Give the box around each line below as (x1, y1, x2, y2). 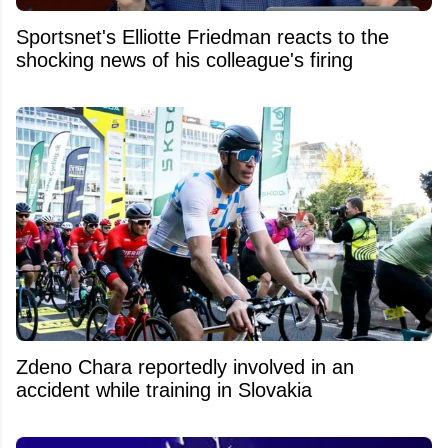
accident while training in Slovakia (16, 378, 312, 401)
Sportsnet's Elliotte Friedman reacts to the (16, 25, 389, 48)
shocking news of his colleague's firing (16, 48, 353, 71)
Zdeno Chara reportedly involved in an (16, 355, 354, 378)
